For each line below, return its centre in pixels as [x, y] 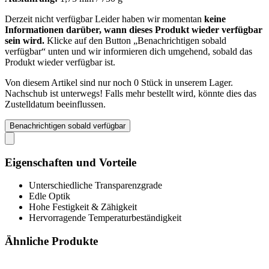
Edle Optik [50, 196]
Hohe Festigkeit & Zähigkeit [83, 207]
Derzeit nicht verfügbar [50, 19]
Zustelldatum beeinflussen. [55, 104]
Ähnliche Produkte [51, 241]
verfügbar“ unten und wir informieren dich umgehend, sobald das [128, 51]
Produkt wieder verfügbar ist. [60, 62]
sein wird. [25, 40]
